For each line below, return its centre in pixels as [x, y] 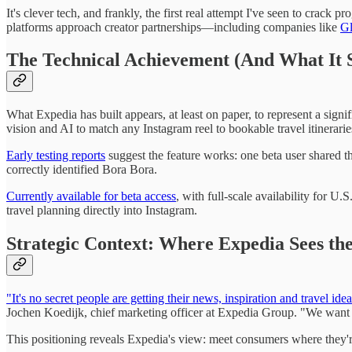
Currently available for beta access [91, 196]
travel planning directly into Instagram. [102, 211]
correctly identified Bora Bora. [82, 170]
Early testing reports [56, 156]
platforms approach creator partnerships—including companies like [173, 27]
